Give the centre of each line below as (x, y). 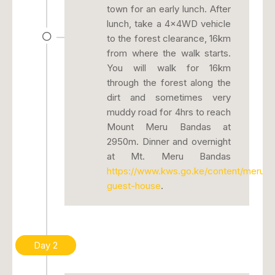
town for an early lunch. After (169, 9)
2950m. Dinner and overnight (169, 142)
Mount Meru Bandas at (169, 127)
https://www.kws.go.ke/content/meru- (188, 171)
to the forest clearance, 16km (169, 39)
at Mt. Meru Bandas (169, 157)
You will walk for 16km (169, 68)
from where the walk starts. (169, 53)
